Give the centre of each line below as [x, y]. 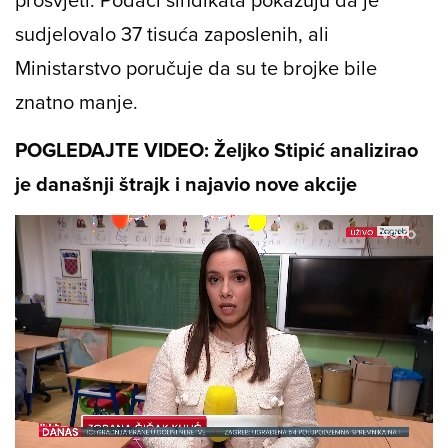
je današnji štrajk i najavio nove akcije [186, 184]
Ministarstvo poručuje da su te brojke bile [196, 68]
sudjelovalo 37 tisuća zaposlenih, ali [172, 34]
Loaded [62, 414]
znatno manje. [76, 102]
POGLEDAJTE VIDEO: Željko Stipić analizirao [216, 150]
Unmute [90, 438]
